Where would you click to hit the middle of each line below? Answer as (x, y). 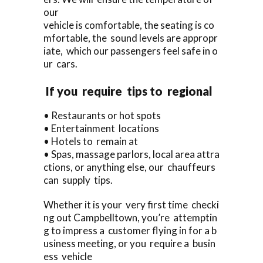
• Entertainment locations (101, 128)
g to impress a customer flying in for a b (130, 230)
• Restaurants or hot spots (102, 115)
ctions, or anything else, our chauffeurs (130, 167)
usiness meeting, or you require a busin (129, 243)
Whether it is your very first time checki (131, 204)
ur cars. (60, 63)
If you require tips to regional (129, 91)
